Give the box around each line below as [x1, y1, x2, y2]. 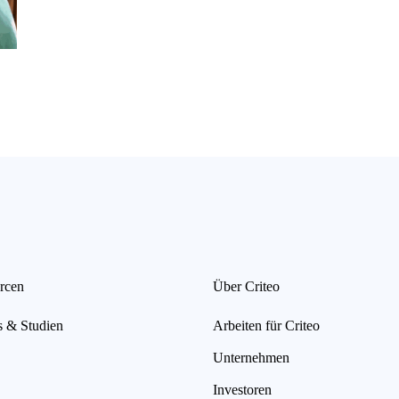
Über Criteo [213, 278, 280, 294]
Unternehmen [213, 349, 289, 365]
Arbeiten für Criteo [213, 317, 320, 333]
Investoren [213, 381, 272, 397]
